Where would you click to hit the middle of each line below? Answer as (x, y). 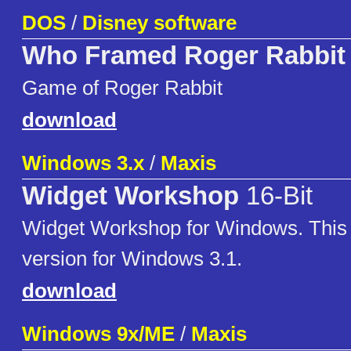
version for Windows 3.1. (132, 259)
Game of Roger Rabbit (122, 88)
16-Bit (276, 196)
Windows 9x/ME (98, 334)
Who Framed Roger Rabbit (184, 56)
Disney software (159, 23)
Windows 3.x (83, 163)
